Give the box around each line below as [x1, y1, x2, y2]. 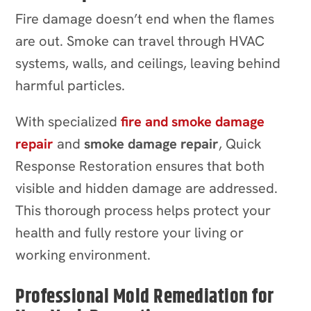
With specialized [15, 112, 121, 131]
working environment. [15, 245, 151, 264]
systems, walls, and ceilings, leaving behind [15, 53, 281, 72]
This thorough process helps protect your [15, 201, 271, 219]
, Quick [219, 134, 262, 153]
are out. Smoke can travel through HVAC [15, 31, 265, 50]
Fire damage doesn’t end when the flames [15, 9, 275, 28]
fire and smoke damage [121, 112, 265, 131]
